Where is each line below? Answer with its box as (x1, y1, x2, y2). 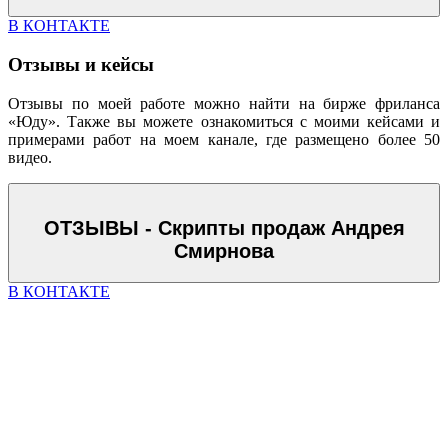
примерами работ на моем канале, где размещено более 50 (8, 130, 440, 148)
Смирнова (174, 240, 274, 263)
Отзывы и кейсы (8, 53, 154, 75)
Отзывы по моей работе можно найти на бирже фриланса (8, 94, 440, 112)
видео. (8, 148, 52, 166)
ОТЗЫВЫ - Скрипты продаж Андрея (43, 217, 405, 240)
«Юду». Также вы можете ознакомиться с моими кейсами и (8, 112, 440, 130)
